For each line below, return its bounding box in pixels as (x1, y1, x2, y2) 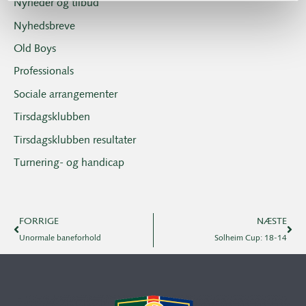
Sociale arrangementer (14, 89, 117, 100)
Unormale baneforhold (19, 234, 101, 242)
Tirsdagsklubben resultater (14, 135, 136, 146)
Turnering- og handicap (14, 157, 124, 169)
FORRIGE (19, 217, 59, 226)
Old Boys (14, 43, 56, 55)
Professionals (14, 66, 74, 78)
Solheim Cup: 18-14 (214, 234, 287, 242)
